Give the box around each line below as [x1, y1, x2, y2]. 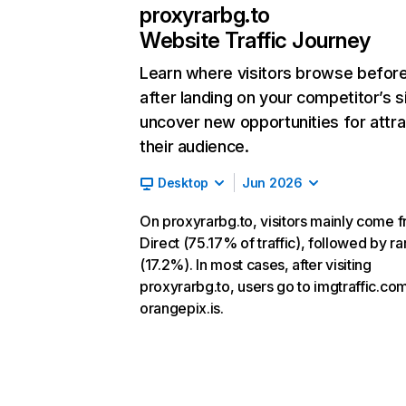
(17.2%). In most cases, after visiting [140, 256, 372, 274]
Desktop [158, 175, 209, 190]
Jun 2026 [242, 175, 303, 190]
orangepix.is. [140, 299, 224, 317]
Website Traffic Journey [140, 27, 371, 53]
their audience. [140, 137, 249, 156]
